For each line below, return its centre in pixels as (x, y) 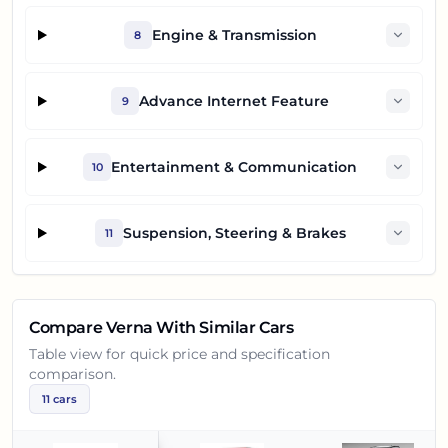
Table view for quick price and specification (179, 354)
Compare (67, 328)
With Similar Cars (223, 328)
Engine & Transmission (234, 35)
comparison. (72, 374)
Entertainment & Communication (234, 167)
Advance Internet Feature (234, 101)
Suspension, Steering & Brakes (234, 233)
